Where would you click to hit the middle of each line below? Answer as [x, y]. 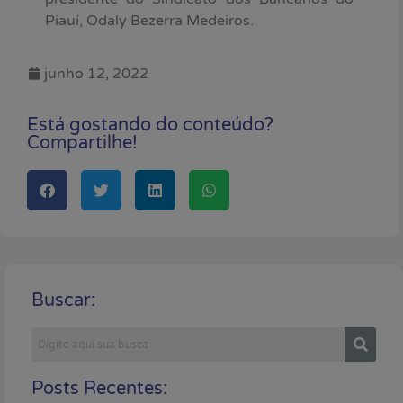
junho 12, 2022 [96, 73]
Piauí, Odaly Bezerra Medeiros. [149, 21]
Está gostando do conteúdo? [150, 125]
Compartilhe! [82, 143]
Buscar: [63, 300]
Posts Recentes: [99, 388]
